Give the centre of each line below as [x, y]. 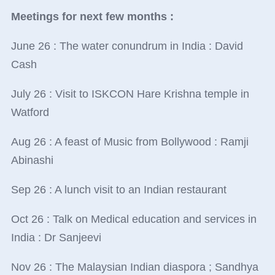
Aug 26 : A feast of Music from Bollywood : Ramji [130, 142]
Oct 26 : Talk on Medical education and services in [134, 219]
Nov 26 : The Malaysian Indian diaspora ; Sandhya [134, 267]
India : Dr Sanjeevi [56, 238]
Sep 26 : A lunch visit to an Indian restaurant [118, 190]
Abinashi [32, 161]
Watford [30, 113]
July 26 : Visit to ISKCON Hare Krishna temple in [130, 94]
